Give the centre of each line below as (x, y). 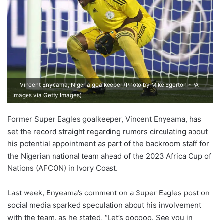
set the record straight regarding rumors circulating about (108, 131)
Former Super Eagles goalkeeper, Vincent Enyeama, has (104, 119)
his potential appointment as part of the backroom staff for (108, 143)
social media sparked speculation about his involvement (104, 205)
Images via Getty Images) (47, 95)
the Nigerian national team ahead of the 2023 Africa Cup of (109, 156)
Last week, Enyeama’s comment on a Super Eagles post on (109, 192)
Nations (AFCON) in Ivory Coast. (63, 168)
